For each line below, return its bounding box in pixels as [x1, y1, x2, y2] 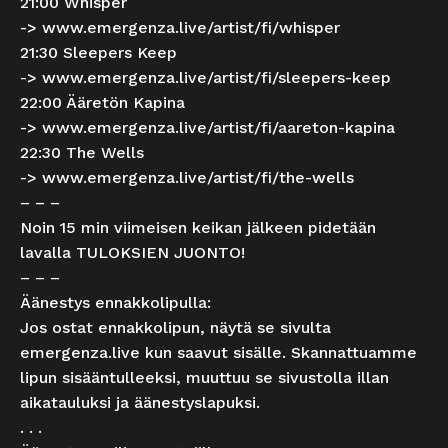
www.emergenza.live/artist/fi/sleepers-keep [42, 68, 391, 88]
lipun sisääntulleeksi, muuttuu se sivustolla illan [20, 368, 389, 388]
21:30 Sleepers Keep [20, 43, 177, 63]
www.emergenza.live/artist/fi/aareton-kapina [42, 118, 395, 138]
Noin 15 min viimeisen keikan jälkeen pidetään [20, 218, 376, 238]
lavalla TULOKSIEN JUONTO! [20, 243, 245, 263]
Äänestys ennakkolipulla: [20, 293, 211, 313]
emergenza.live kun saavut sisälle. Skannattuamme [20, 343, 417, 363]
